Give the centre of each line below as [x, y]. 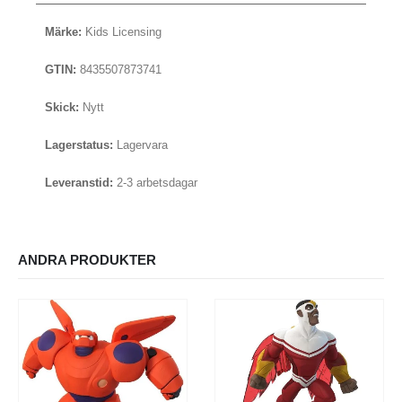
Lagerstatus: [79, 145]
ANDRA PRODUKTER [87, 261]
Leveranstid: [79, 183]
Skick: [62, 108]
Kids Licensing [122, 32]
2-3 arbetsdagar [155, 183]
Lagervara [140, 145]
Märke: [63, 32]
